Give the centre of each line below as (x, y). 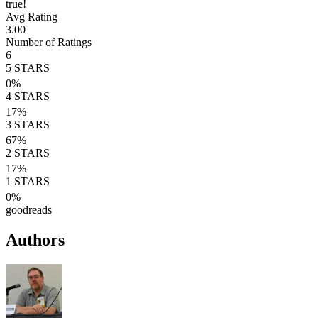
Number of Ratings (49, 42)
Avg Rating (32, 16)
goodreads (29, 209)
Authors (35, 240)
